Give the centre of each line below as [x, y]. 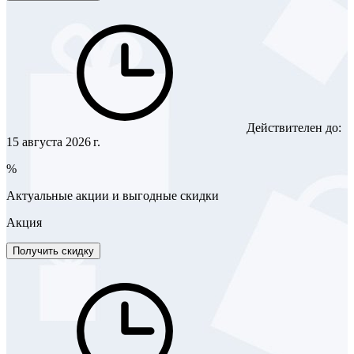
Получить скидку [53, 250]
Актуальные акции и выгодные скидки [113, 195]
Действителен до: [292, 127]
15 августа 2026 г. [53, 141]
